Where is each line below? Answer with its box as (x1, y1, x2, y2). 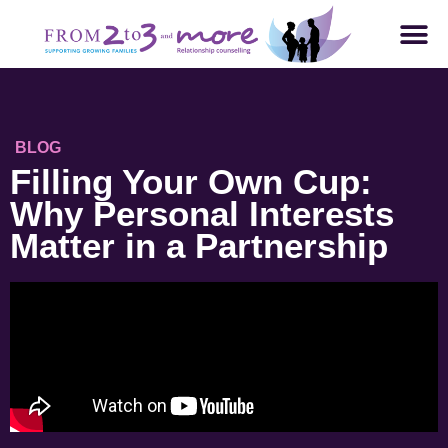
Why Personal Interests (10, 194, 394, 234)
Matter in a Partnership (10, 226, 388, 266)
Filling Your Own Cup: (10, 162, 372, 202)
